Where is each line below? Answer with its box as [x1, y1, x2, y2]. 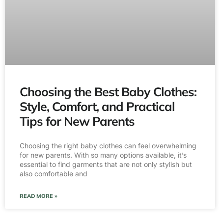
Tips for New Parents [20, 113, 135, 129]
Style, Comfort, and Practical [20, 99, 175, 114]
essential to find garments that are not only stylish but [20, 160, 192, 169]
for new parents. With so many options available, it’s [20, 151, 187, 160]
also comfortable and [20, 169, 87, 178]
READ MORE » [20, 192, 57, 200]
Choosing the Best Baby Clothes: [20, 84, 196, 100]
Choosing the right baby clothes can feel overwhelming [20, 141, 196, 150]
